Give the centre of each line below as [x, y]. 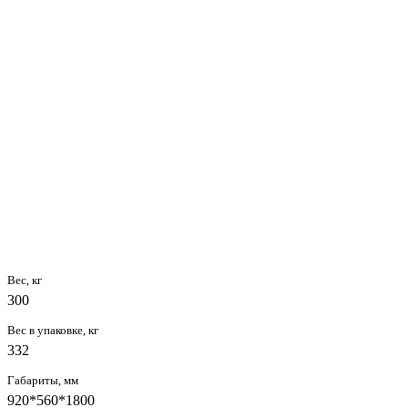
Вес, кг [25, 280]
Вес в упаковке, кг [53, 330]
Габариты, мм [43, 380]
